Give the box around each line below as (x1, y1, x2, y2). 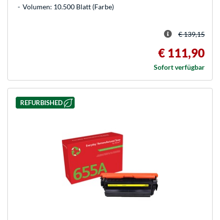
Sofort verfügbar (154, 63, 205, 72)
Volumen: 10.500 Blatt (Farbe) (23, 2, 114, 11)
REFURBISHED (20, 98, 63, 107)
